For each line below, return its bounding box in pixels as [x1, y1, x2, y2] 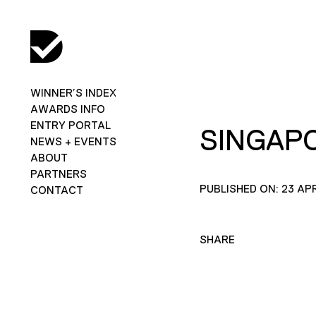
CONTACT [30, 183, 83, 196]
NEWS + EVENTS [30, 135, 116, 147]
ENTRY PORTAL [30, 119, 111, 131]
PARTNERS [30, 167, 87, 180]
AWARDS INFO [30, 102, 105, 115]
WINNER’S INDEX [30, 86, 116, 99]
